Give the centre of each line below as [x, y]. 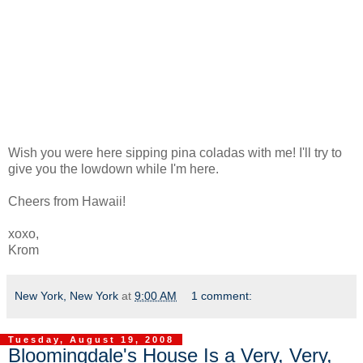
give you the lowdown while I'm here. [113, 169]
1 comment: [222, 296]
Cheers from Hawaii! [67, 202]
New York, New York [66, 296]
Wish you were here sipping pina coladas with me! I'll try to [175, 153]
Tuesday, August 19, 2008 [91, 340]
